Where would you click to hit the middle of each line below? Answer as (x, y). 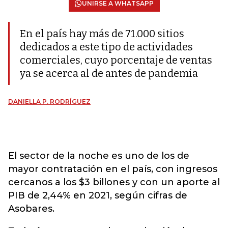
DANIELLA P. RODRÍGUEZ (49, 102)
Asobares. (31, 209)
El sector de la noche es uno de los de (99, 156)
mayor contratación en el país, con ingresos (113, 169)
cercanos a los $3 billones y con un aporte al (114, 182)
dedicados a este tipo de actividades (106, 47)
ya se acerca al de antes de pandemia (109, 73)
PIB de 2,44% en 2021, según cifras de (98, 195)
